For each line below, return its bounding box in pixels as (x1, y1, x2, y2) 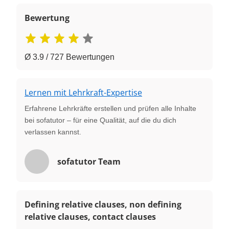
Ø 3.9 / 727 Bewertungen (25, 52, 114, 61)
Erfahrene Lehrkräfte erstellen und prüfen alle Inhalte (25, 104, 196, 112)
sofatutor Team (57, 155, 121, 167)
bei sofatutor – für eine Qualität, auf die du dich (25, 116, 176, 124)
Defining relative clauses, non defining (25, 198, 181, 210)
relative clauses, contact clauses (25, 211, 156, 222)
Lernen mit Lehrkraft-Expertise (25, 86, 142, 98)
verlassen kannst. (25, 127, 81, 136)
